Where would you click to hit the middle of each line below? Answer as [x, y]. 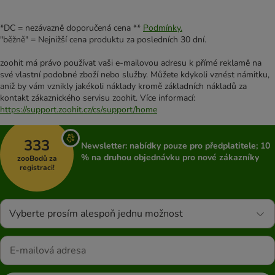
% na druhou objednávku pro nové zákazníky [170, 158]
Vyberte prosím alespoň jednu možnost [96, 214]
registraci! [37, 167]
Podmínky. [163, 28]
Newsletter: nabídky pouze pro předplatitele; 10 [176, 146]
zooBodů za [37, 158]
